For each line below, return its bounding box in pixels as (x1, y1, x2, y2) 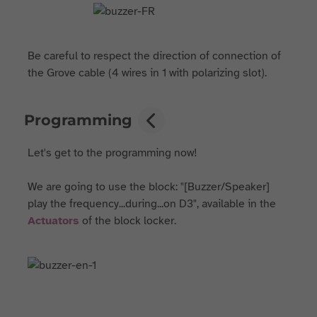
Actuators (28, 214, 80, 228)
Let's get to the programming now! (28, 146, 201, 160)
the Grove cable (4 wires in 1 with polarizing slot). (28, 66, 267, 80)
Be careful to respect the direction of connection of (28, 49, 282, 63)
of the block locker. (79, 214, 177, 228)
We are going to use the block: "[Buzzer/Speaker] (28, 180, 270, 194)
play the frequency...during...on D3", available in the (28, 197, 277, 211)
